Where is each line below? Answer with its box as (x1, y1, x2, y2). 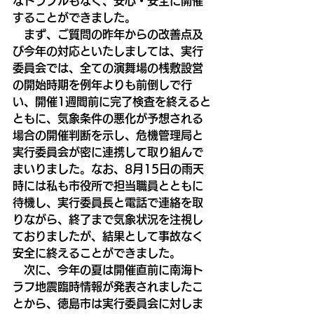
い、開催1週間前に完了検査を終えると (13, 95, 211, 107)
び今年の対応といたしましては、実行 (13, 45, 203, 57)
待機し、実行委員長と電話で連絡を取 (13, 196, 203, 208)
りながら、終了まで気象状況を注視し (13, 213, 203, 225)
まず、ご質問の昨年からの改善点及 (13, 28, 203, 40)
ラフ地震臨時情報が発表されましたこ (13, 280, 203, 292)
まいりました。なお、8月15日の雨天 (13, 163, 204, 175)
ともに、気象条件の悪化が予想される (13, 112, 203, 124)
